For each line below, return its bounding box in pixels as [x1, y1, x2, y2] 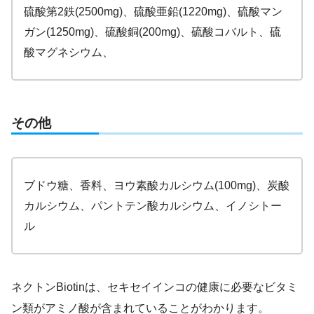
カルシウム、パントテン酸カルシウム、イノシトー [24, 200, 282, 212]
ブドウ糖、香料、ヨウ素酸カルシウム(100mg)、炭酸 [24, 179, 289, 192]
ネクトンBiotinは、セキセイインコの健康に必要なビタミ [11, 281, 298, 294]
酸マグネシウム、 [24, 46, 114, 59]
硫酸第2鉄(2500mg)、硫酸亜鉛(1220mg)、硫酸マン [24, 6, 282, 18]
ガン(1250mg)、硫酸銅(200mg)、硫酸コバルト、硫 [24, 26, 281, 39]
